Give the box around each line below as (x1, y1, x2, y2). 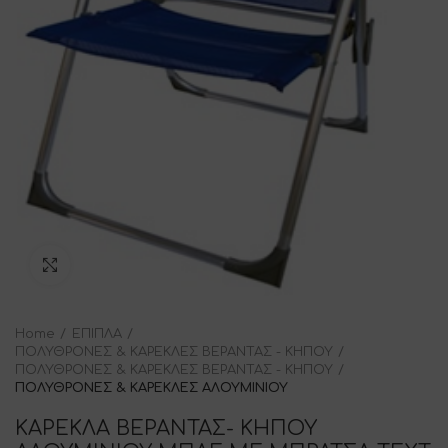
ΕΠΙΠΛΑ (72, 326, 122, 341)
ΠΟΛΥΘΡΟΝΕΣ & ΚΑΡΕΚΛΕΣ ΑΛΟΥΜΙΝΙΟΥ (15, 380, 288, 395)
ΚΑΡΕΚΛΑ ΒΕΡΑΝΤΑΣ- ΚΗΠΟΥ (15, 416, 317, 440)
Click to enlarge (70, 257, 178, 272)
